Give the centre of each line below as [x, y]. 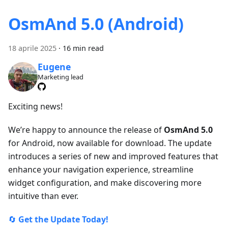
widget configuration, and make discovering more [105, 182]
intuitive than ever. [43, 196]
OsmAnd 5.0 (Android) [96, 23]
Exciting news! [35, 106]
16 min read [83, 48]
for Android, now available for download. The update [110, 143]
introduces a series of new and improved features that [113, 156]
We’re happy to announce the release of [86, 130]
